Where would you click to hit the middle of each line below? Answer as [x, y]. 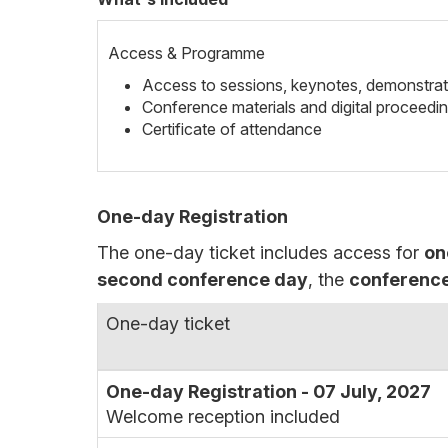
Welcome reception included [223, 416]
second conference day [202, 279]
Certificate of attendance [232, 129]
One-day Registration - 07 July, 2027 [268, 391]
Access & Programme [186, 53]
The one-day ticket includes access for [260, 252]
